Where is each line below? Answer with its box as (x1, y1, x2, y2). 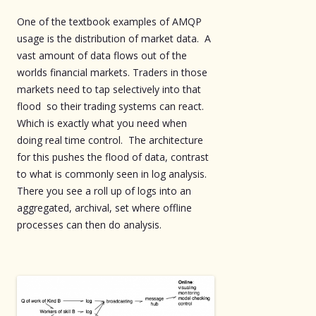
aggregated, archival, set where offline (17, 200, 192, 214)
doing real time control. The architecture (17, 133, 203, 147)
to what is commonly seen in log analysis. (17, 166, 209, 181)
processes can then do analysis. (17, 217, 164, 231)
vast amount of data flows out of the (17, 48, 187, 62)
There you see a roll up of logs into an (17, 183, 191, 197)
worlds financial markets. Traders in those (17, 65, 207, 79)
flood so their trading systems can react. (17, 99, 207, 113)
